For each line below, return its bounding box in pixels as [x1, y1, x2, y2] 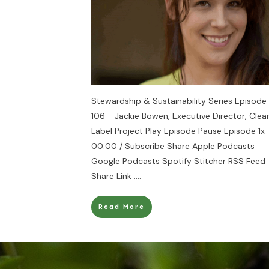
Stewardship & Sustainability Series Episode [91, 95, 267, 106]
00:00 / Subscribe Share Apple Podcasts [91, 141, 255, 151]
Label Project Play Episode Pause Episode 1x [91, 125, 265, 136]
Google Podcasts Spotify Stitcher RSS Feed [91, 156, 265, 166]
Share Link [91, 171, 134, 181]
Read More [98, 203, 145, 211]
